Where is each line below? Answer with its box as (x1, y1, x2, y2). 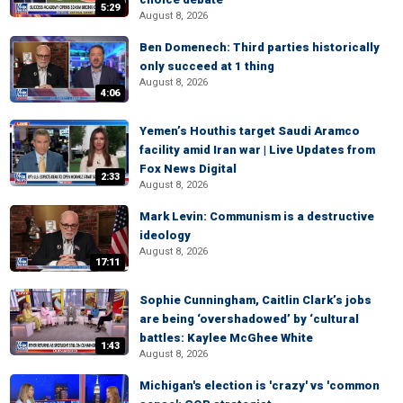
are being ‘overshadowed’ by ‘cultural (139, 312, 359, 326)
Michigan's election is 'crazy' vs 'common (139, 379, 380, 392)
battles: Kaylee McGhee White (139, 331, 313, 345)
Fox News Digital (139, 162, 237, 175)
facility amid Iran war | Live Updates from (139, 143, 375, 157)
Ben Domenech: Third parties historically (139, 40, 380, 54)
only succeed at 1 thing (139, 59, 274, 73)
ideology (139, 228, 191, 242)
